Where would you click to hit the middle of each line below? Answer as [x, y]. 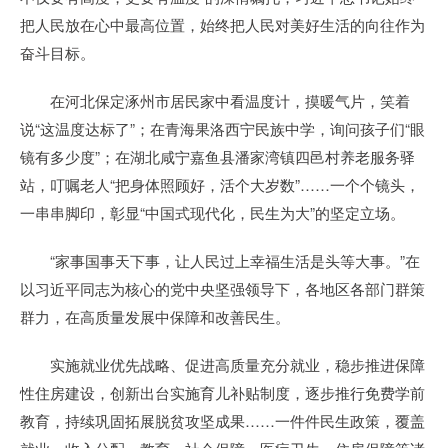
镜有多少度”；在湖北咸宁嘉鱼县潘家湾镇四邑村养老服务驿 [217, 156]
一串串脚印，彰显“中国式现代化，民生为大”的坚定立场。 [212, 212]
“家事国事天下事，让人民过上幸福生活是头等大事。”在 [220, 260]
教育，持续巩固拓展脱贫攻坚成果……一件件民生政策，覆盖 [222, 420]
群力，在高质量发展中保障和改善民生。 [155, 316]
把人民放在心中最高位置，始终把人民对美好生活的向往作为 [222, 24]
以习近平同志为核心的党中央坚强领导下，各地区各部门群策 [222, 288]
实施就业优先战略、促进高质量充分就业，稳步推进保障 [222, 364]
